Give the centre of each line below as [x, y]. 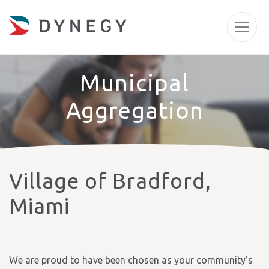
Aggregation [134, 110]
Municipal [134, 83]
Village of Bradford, [110, 181]
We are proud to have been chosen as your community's [131, 260]
